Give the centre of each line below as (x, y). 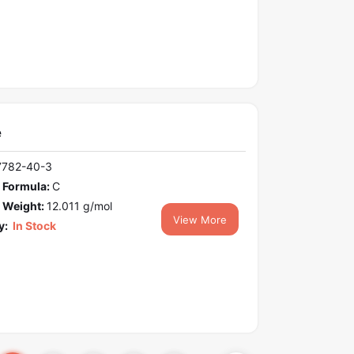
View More (200, 220)
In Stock (33, 226)
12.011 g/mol (79, 206)
